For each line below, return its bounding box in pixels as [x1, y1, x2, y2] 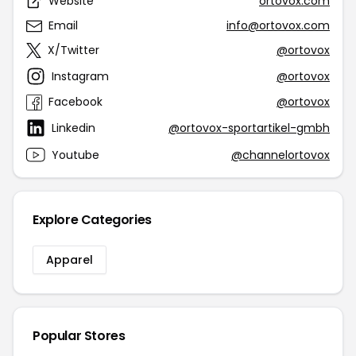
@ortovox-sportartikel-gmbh [168, 119, 330, 136]
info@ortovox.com [226, 17, 330, 33]
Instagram [52, 68, 109, 84]
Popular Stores [33, 327, 126, 345]
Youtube [52, 146, 99, 163]
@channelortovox [231, 146, 330, 163]
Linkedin [52, 119, 95, 136]
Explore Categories [33, 211, 152, 229]
